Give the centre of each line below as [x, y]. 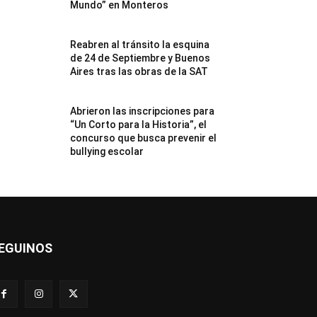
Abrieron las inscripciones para [143, 111]
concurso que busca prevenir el [144, 138]
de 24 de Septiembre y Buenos [140, 58]
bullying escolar [107, 151]
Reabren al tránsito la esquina [140, 44]
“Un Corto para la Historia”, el [139, 124]
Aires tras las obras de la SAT [139, 71]
